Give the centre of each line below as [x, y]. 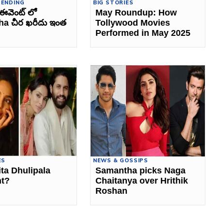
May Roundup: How [136, 12]
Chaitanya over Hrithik [141, 181]
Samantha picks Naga [140, 171]
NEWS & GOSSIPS [120, 161]
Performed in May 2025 [143, 33]
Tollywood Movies [132, 23]
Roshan [111, 191]
